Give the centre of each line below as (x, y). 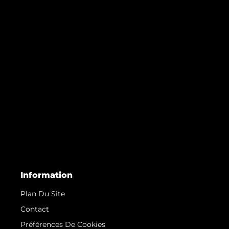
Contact (35, 209)
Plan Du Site (43, 194)
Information (47, 175)
